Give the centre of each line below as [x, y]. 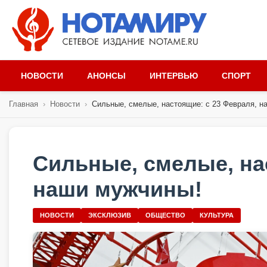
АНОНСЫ [106, 76]
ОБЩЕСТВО [165, 215]
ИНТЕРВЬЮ [174, 76]
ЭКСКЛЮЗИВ [110, 215]
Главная [24, 104]
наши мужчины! [117, 189]
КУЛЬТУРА [217, 215]
